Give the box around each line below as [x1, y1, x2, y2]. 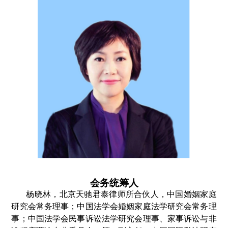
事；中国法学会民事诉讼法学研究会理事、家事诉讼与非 [11, 214, 217, 223]
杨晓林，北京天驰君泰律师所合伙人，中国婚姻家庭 [26, 189, 217, 198]
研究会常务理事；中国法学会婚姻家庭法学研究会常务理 [11, 202, 217, 211]
